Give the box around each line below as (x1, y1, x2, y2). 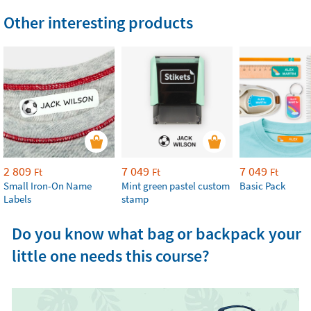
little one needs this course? (11, 245, 210, 267)
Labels (3, 192, 31, 205)
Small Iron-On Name (3, 179, 92, 192)
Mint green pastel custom (121, 179, 230, 192)
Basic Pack (239, 179, 285, 192)
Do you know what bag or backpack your (11, 223, 301, 244)
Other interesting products (3, 12, 193, 33)
